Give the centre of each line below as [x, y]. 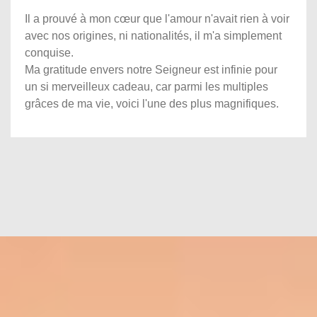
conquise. [49, 52]
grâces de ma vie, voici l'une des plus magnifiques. [152, 103]
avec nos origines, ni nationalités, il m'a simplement [153, 35]
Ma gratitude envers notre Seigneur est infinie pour [151, 69]
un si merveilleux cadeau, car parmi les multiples [146, 86]
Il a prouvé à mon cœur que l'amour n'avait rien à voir [157, 18]
